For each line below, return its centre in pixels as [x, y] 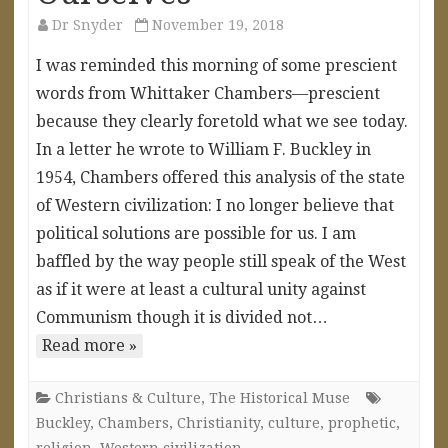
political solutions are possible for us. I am [196, 233]
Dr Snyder [87, 24]
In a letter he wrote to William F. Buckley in [203, 149]
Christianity [218, 422]
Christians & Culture [128, 397]
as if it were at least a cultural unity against [201, 289]
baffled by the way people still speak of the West [221, 261]
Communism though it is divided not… [182, 317]
